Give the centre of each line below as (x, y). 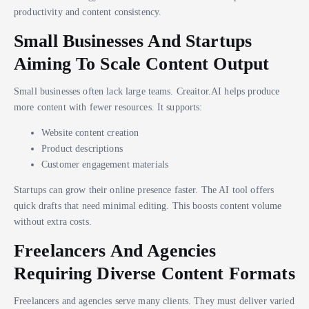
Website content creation (90, 132)
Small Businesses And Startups (133, 40)
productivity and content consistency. (88, 11)
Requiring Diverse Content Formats (154, 273)
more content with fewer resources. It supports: (108, 107)
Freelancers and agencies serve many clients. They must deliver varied (154, 301)
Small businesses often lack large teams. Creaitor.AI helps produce (147, 91)
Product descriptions (82, 148)
